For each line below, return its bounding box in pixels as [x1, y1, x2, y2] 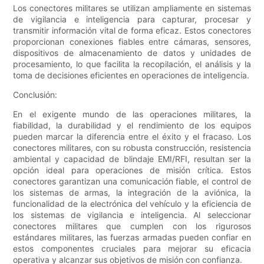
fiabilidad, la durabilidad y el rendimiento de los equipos [13, 120, 251, 131]
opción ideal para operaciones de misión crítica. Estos [13, 165, 251, 176]
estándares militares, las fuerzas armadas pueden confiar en [13, 232, 251, 243]
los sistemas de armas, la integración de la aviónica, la [13, 187, 251, 198]
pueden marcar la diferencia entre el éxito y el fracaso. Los [13, 131, 251, 142]
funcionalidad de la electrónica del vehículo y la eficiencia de [13, 199, 251, 209]
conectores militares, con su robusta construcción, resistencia [13, 143, 251, 153]
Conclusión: [13, 90, 58, 100]
